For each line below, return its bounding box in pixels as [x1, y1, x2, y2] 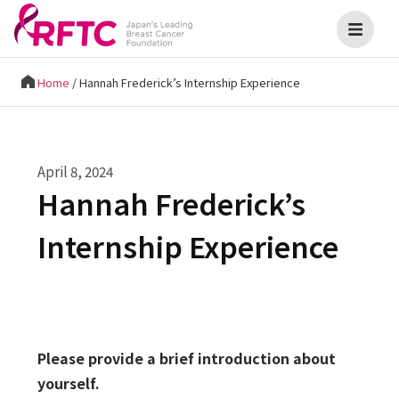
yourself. [37, 372, 100, 394]
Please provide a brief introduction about [37, 347, 336, 369]
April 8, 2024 [37, 161, 113, 181]
